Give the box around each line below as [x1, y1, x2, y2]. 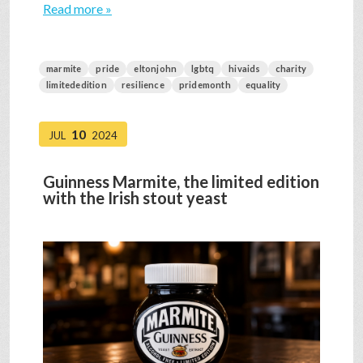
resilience [121, 79, 164, 91]
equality [245, 79, 281, 91]
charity [275, 63, 307, 75]
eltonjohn [134, 63, 177, 75]
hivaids [228, 63, 261, 75]
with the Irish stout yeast [43, 188, 228, 208]
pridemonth [178, 79, 231, 91]
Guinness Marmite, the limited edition [43, 172, 319, 192]
